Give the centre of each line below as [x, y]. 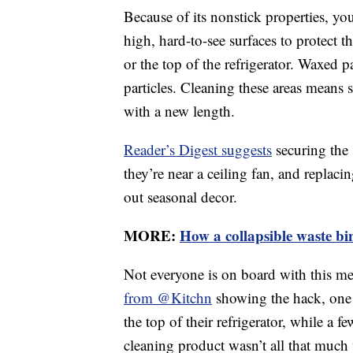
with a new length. [179, 111]
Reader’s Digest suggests [198, 150]
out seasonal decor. [180, 197]
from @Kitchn [168, 298]
